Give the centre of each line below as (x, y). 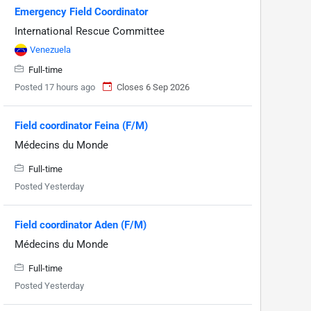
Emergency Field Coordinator (81, 11)
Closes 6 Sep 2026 (153, 87)
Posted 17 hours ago (55, 87)
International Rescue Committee (90, 31)
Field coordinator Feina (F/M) (81, 125)
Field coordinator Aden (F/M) (81, 225)
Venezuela (50, 49)
